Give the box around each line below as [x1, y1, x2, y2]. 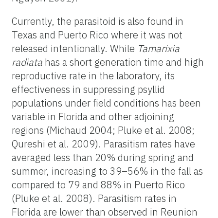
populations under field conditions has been [12, 96, 201, 109]
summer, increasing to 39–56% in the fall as [12, 164, 203, 178]
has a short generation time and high [42, 55, 204, 69]
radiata [12, 55, 42, 69]
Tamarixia [137, 41, 180, 55]
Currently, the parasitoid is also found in [12, 14, 183, 28]
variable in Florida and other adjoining [12, 109, 174, 123]
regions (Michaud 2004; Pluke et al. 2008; [12, 123, 195, 137]
